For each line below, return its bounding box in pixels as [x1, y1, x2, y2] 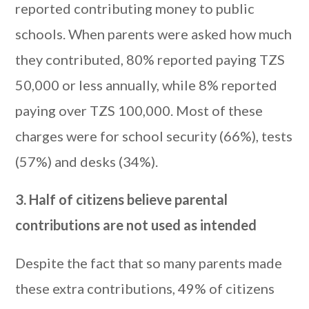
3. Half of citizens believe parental [15, 191, 228, 208]
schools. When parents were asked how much [15, 26, 292, 42]
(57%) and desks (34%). [15, 153, 159, 170]
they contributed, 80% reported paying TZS [15, 51, 286, 68]
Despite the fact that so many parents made [15, 255, 283, 271]
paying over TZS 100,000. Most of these [15, 102, 263, 119]
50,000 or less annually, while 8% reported [15, 77, 278, 93]
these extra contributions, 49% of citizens [15, 280, 275, 297]
